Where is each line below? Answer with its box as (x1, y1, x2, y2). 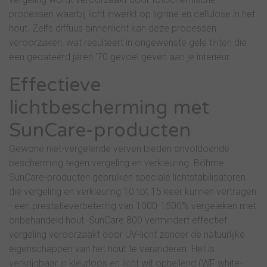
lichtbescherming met (9, 97, 209, 120)
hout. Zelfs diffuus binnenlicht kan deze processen (9, 23, 216, 35)
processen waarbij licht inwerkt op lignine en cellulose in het (9, 8, 255, 20)
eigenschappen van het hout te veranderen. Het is (9, 243, 215, 255)
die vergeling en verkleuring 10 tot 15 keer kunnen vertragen (9, 186, 256, 198)
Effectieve (9, 74, 101, 97)
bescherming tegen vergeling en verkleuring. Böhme (9, 157, 224, 169)
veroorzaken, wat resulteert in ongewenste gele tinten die (9, 37, 247, 49)
